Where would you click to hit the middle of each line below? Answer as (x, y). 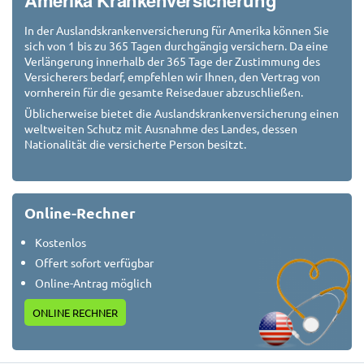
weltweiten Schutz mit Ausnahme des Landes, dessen (161, 128)
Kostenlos (62, 243)
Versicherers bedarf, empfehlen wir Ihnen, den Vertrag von (172, 77)
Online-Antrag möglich (93, 283)
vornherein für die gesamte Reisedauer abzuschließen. (164, 92)
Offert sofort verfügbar (94, 263)
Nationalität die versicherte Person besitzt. (135, 143)
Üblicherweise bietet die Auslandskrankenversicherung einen (182, 113)
